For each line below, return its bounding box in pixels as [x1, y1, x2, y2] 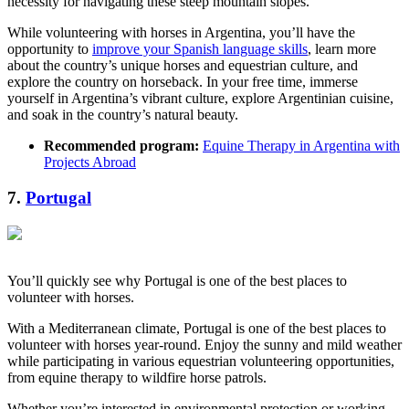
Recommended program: [44, 138, 199, 154]
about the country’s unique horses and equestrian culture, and [7, 58, 358, 74]
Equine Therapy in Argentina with [203, 138, 400, 154]
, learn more [308, 41, 376, 58]
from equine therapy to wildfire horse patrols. [7, 369, 267, 385]
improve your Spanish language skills [92, 41, 308, 58]
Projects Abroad [44, 154, 136, 171]
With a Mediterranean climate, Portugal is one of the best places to [7, 320, 386, 336]
